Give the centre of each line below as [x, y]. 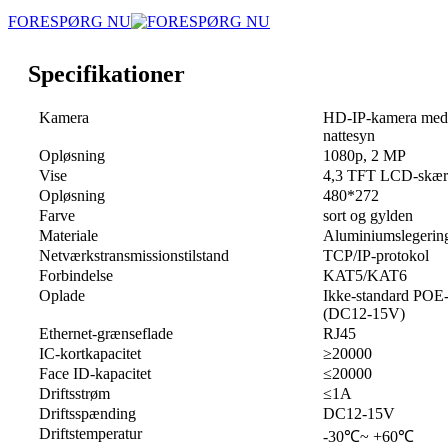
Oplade [62, 295]
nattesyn [349, 135]
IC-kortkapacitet [90, 353]
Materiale [68, 235]
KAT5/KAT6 [365, 275]
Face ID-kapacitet [95, 373]
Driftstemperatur [90, 433]
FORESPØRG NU [69, 21]
